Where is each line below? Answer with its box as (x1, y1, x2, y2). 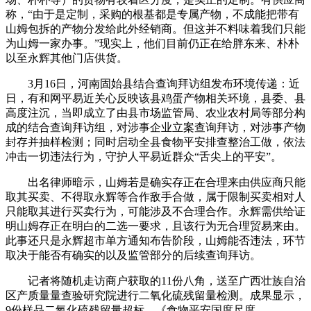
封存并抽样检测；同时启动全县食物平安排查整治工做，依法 (6, 136, 305, 149)
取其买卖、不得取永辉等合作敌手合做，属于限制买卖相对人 (6, 191, 305, 203)
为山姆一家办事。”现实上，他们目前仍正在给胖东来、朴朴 (6, 37, 299, 50)
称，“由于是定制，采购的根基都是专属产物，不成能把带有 (6, 8, 299, 21)
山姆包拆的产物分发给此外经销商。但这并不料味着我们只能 (6, 23, 305, 35)
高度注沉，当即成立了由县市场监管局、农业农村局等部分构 (6, 107, 305, 119)
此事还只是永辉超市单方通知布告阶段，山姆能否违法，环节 (6, 235, 305, 247)
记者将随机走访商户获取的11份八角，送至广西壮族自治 (6, 275, 305, 287)
